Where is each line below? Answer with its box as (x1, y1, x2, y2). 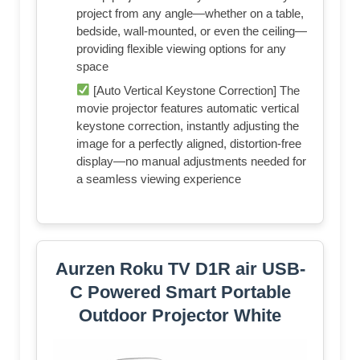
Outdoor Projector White (79, 305, 281, 325)
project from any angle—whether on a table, (76, 6, 304, 20)
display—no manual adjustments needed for (76, 153, 306, 168)
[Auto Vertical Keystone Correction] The (90, 83, 301, 97)
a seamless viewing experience (76, 171, 241, 186)
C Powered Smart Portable (69, 281, 291, 302)
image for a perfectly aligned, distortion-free (76, 136, 301, 150)
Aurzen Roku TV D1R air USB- (55, 258, 305, 279)
